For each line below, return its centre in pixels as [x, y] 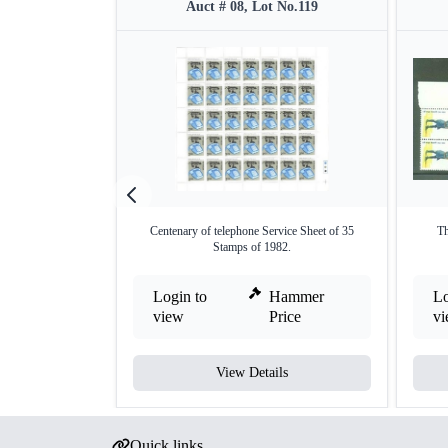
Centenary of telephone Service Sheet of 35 [252, 231]
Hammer [297, 296]
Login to [180, 296]
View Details [252, 372]
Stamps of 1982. [252, 247]
